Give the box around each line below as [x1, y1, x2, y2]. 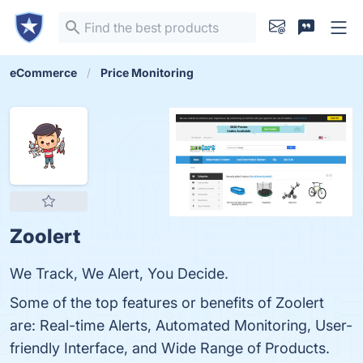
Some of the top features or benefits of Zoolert [10, 294, 324, 311]
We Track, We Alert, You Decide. [10, 265, 228, 282]
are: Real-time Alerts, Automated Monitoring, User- [10, 317, 352, 334]
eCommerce [10, 66, 77, 79]
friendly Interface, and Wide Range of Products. [10, 340, 330, 357]
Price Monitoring [100, 66, 194, 79]
